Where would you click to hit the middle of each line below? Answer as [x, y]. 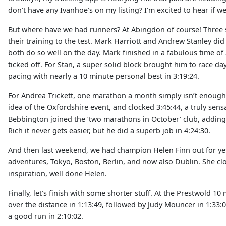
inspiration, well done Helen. [58, 173]
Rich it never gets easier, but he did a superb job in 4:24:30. [109, 130]
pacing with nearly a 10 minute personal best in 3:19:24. [104, 76]
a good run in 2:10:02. [46, 216]
